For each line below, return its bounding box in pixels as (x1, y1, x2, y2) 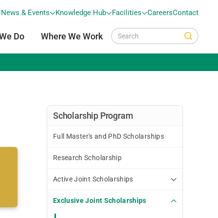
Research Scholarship (53, 154, 122, 162)
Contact (173, 9, 199, 17)
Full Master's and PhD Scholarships (53, 132, 164, 140)
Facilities (112, 9, 142, 17)
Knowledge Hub (55, 9, 106, 17)
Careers (147, 9, 173, 17)
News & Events (1, 9, 50, 17)
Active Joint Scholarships (53, 175, 133, 183)
